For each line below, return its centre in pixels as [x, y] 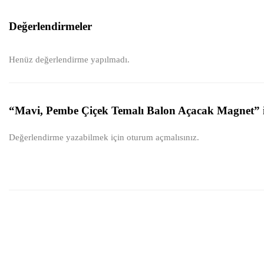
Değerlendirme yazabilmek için [68, 137]
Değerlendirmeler [50, 26]
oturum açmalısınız [162, 137]
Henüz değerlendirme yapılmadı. [69, 60]
